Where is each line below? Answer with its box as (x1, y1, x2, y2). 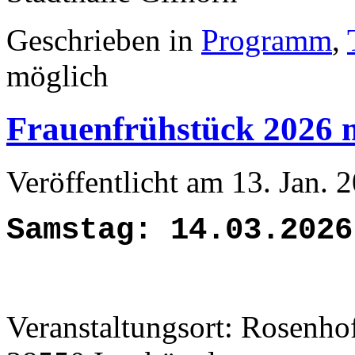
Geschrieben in (6, 23, 201, 58)
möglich (6, 59, 109, 94)
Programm (201, 23, 332, 58)
